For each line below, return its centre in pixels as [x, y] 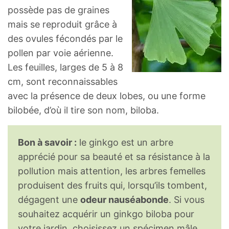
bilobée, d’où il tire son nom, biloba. [83, 110]
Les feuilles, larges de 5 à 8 [65, 67]
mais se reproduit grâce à [62, 25]
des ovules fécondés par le [65, 39]
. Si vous [187, 200]
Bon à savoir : [47, 143]
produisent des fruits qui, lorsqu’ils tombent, [112, 186]
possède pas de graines [59, 10]
